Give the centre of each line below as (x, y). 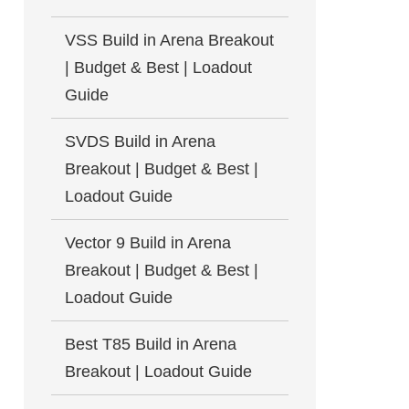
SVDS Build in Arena (140, 142)
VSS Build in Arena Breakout (169, 40)
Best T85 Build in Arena (151, 344)
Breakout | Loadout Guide (158, 372)
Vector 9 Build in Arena (148, 243)
